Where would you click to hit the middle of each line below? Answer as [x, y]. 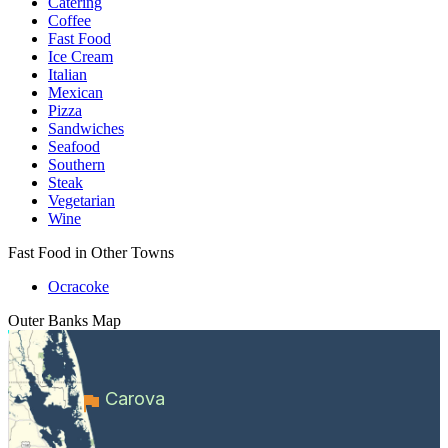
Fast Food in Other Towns [91, 252]
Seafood [74, 146]
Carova [134, 397]
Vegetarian [81, 200]
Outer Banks [48, 320]
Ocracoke [78, 286]
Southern [76, 164]
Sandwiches [86, 128]
